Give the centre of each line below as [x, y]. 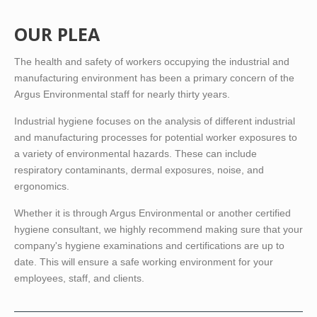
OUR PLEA [57, 34]
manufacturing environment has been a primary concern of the [154, 78]
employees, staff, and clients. [79, 278]
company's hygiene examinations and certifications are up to [149, 246]
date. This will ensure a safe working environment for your [144, 262]
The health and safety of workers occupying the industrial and [152, 62]
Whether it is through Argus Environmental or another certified [152, 213]
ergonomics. [42, 186]
